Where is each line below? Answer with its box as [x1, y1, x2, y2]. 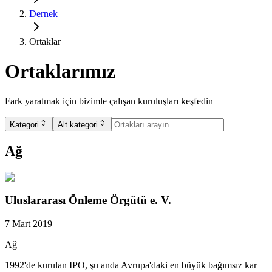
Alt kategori [58, 120, 98, 129]
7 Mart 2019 [5, 219, 52, 229]
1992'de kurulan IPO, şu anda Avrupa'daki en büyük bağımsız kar [5, 260, 257, 271]
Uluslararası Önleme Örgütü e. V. [5, 194, 171, 207]
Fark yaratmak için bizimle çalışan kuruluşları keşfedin [5, 95, 213, 106]
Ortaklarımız [5, 60, 115, 83]
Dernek [29, 8, 58, 19]
